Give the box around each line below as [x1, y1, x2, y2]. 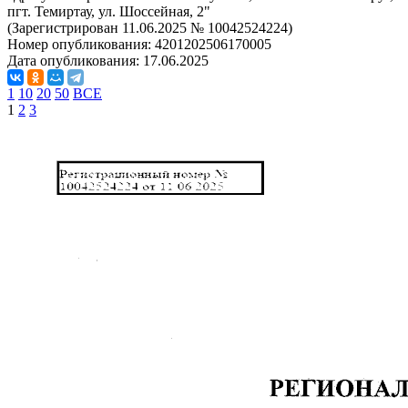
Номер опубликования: [7, 36, 155, 52]
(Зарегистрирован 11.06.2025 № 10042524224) [7, 20, 292, 36]
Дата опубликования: [7, 53, 143, 68]
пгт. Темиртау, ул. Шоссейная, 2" [7, 4, 210, 19]
